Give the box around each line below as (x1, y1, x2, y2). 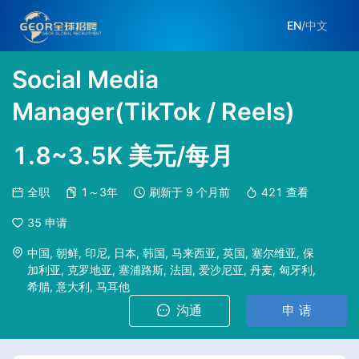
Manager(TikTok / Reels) (12, 97, 295, 126)
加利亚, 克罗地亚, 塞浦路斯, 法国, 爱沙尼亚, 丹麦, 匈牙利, (27, 262, 316, 276)
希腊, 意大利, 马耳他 (27, 279, 130, 293)
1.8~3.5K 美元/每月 (12, 141, 233, 170)
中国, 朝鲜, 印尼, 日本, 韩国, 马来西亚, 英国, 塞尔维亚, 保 (27, 245, 314, 260)
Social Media (12, 65, 159, 94)
